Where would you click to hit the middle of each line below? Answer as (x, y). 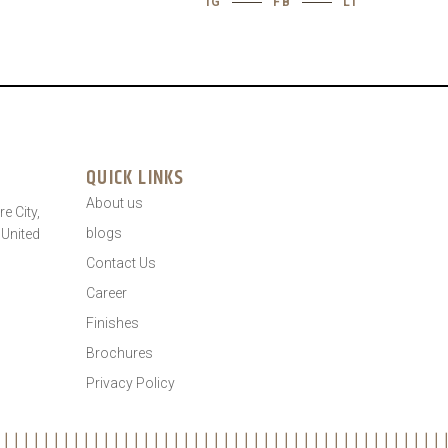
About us (115, 203)
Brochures (120, 353)
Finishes (113, 323)
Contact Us (121, 263)
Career (107, 293)
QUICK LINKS (135, 178)
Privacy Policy (131, 383)
